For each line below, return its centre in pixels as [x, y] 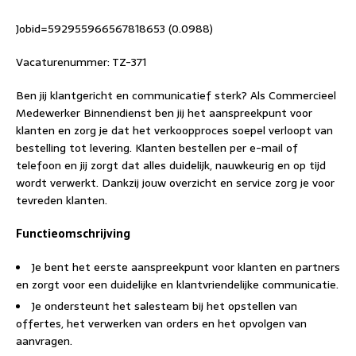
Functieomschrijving [73, 234]
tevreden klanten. [62, 200]
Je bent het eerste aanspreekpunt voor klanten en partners [186, 267]
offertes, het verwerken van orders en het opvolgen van [161, 323]
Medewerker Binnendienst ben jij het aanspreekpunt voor [164, 113]
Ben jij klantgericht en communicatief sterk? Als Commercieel [176, 95]
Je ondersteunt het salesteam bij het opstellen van [164, 306]
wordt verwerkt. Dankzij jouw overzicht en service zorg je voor [175, 183]
